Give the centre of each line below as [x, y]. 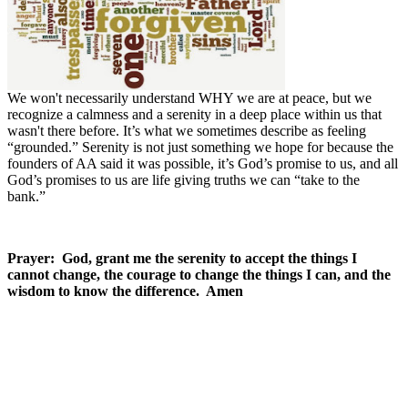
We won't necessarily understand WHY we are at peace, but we [189, 97]
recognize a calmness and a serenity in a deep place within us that [194, 114]
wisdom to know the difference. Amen [125, 291]
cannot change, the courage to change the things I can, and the [199, 274]
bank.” [26, 196]
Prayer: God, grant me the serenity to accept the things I [182, 258]
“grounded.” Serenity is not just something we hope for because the [200, 147]
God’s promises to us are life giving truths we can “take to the [184, 179]
